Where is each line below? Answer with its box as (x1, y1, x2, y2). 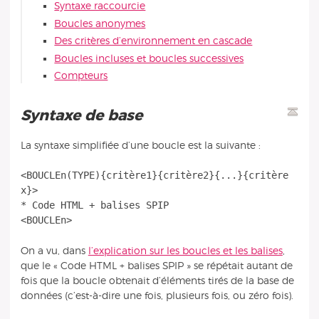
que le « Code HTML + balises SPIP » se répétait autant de (20, 260, 293, 271)
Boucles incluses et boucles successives (54, 53, 244, 64)
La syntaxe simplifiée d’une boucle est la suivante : (20, 140, 261, 151)
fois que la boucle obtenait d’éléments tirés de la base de (20, 275, 294, 286)
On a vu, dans (20, 245, 88, 256)
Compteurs (54, 70, 108, 82)
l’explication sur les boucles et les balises (88, 245, 283, 256)
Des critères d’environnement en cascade (54, 36, 253, 47)
